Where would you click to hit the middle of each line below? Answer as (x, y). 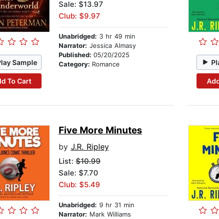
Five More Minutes (100, 131)
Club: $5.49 (79, 185)
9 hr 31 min (115, 205)
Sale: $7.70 (78, 173)
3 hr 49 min (116, 36)
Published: (76, 55)
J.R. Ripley (90, 147)
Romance (106, 64)
